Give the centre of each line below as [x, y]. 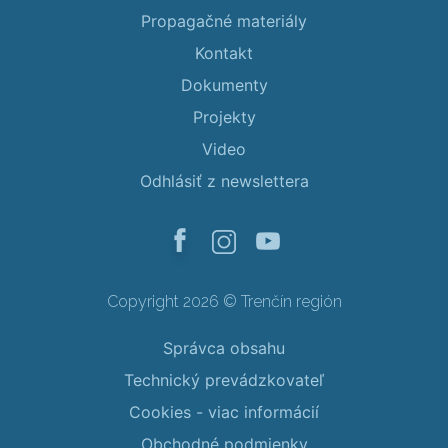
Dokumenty [224, 85]
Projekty [224, 117]
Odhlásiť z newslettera [224, 181]
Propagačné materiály [224, 21]
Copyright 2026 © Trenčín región [224, 302]
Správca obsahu [224, 348]
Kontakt [224, 53]
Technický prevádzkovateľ [224, 380]
